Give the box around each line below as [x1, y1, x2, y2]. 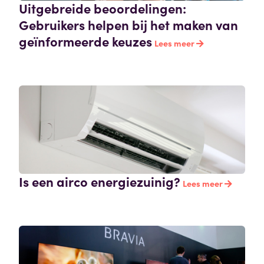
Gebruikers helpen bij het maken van [19, 15, 238, 34]
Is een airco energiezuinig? [19, 172, 180, 191]
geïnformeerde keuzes [19, 32, 152, 51]
